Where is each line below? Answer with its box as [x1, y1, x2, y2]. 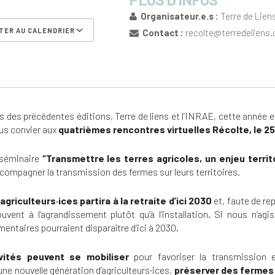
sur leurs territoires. [158, 165, 240, 177]
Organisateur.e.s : [137, 10, 219, 22]
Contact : [139, 27, 184, 39]
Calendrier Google [105, 48, 174, 60]
